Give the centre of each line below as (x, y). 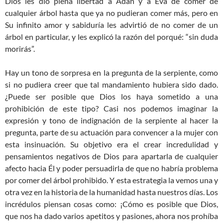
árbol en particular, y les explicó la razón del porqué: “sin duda (111, 37)
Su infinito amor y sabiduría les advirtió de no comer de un (111, 25)
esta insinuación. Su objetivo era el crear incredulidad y (111, 144)
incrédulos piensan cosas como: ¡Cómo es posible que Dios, (111, 204)
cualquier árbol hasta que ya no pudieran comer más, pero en (111, 13)
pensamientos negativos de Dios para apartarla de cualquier (111, 156)
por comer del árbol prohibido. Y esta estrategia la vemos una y (111, 180)
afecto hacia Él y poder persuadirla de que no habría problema (111, 168)
